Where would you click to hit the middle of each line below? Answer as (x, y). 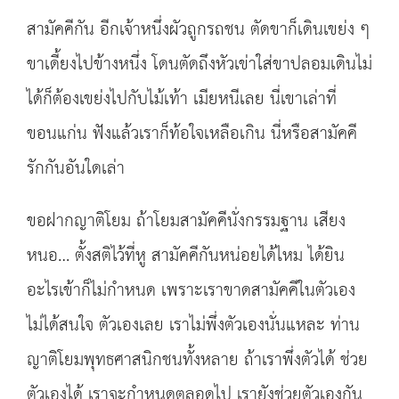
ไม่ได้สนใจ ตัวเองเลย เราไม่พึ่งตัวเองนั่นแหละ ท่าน (193, 326)
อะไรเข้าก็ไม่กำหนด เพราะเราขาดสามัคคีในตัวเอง (191, 291)
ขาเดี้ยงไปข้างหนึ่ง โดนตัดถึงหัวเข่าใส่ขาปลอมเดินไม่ (199, 65)
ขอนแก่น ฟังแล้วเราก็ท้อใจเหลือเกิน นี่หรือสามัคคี (192, 134)
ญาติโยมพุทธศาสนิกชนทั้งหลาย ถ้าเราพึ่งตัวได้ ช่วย (197, 360)
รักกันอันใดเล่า (76, 169)
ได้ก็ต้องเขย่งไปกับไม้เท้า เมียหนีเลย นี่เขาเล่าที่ (182, 99)
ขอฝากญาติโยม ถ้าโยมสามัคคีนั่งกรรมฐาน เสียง (186, 221)
